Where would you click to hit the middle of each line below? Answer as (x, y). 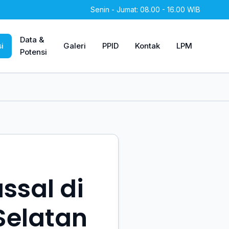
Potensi (33, 52)
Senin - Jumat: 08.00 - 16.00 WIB (145, 9)
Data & (32, 40)
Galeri (75, 46)
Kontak (147, 46)
